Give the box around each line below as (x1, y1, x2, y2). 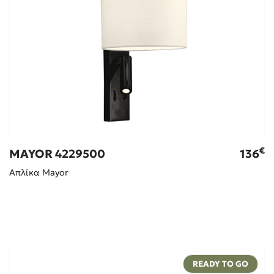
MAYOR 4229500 (9, 147, 105, 161)
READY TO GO (193, 259, 249, 270)
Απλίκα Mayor (9, 167, 68, 179)
